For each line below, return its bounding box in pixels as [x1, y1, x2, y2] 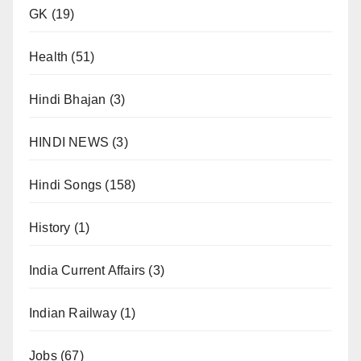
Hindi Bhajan [29, 93, 106, 106]
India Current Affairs [29, 263, 146, 277]
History [29, 221, 71, 234]
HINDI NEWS [29, 135, 109, 149]
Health [29, 50, 68, 64]
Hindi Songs [29, 178, 102, 192]
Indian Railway [29, 306, 117, 320]
